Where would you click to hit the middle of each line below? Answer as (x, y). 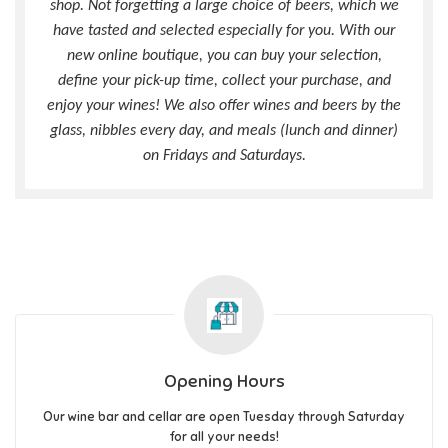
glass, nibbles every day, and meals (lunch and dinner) (224, 131)
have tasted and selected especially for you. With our (224, 31)
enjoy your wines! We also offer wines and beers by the (224, 106)
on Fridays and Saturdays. (224, 156)
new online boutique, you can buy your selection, (224, 56)
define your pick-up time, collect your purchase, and (224, 81)
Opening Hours (224, 381)
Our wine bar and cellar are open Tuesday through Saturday (224, 417)
